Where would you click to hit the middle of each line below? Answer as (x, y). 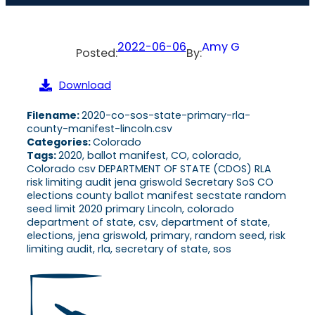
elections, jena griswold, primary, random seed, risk (156, 235)
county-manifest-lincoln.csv (99, 128)
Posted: (96, 53)
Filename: (54, 115)
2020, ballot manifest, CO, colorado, (150, 155)
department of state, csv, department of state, (148, 222)
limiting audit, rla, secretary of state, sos (129, 249)
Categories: (60, 142)
